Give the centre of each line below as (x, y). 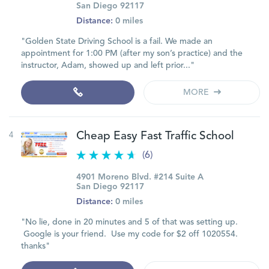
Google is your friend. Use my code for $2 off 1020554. (129, 234)
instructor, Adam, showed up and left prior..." (108, 65)
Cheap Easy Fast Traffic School (155, 137)
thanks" (35, 246)
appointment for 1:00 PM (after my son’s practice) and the (132, 53)
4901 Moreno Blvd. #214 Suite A (140, 177)
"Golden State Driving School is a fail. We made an (117, 41)
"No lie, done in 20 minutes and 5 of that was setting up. (129, 222)
